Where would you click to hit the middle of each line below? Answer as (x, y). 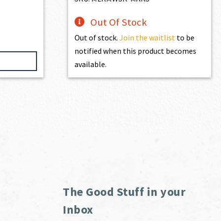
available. (91, 64)
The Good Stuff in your (124, 191)
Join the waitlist (147, 37)
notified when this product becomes (136, 51)
